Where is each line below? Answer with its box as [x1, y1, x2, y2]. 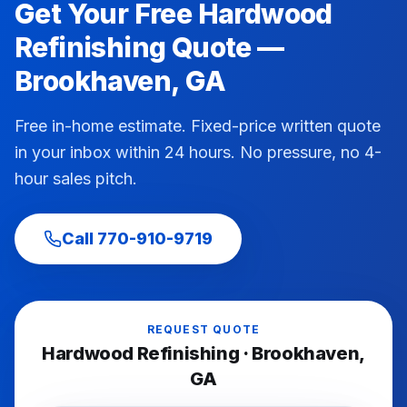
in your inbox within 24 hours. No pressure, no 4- [15, 143, 382, 162]
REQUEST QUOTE [146, 323, 261, 336]
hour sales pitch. [15, 169, 137, 188]
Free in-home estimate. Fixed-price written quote [15, 116, 381, 135]
